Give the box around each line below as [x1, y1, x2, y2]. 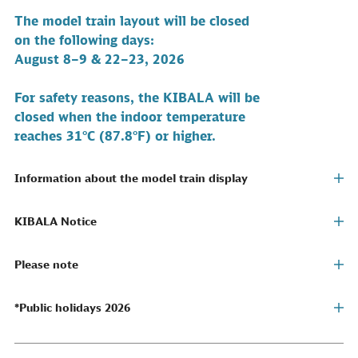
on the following [14, 32, 121, 48]
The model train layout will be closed [14, 13, 249, 29]
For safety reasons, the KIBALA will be [14, 89, 260, 105]
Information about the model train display [14, 171, 248, 185]
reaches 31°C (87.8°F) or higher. [14, 128, 216, 144]
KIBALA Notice [14, 214, 97, 228]
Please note [14, 257, 78, 271]
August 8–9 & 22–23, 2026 [14, 51, 185, 67]
